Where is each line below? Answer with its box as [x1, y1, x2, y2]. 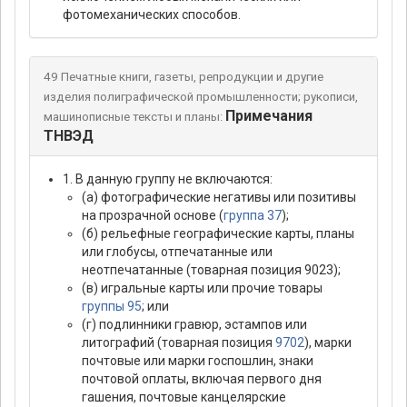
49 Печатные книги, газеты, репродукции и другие [44, 70, 323, 84]
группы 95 [82, 299, 142, 314]
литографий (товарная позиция [82, 335, 275, 351]
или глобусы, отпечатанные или [82, 244, 273, 260]
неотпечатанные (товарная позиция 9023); [82, 263, 341, 278]
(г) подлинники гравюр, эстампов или [82, 317, 307, 333]
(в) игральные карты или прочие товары [82, 281, 323, 296]
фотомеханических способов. [63, 7, 241, 23]
